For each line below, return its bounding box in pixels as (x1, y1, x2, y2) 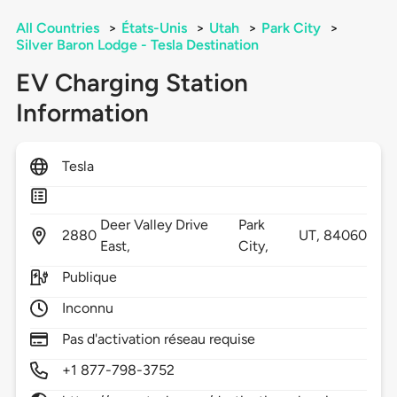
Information (15, 97, 149, 128)
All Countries (15, 19, 99, 37)
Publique (61, 269, 118, 286)
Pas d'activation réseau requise (61, 331, 256, 348)
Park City (261, 19, 321, 37)
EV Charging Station (15, 67, 248, 98)
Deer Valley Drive (99, 216, 209, 234)
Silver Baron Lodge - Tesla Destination (15, 36, 259, 54)
